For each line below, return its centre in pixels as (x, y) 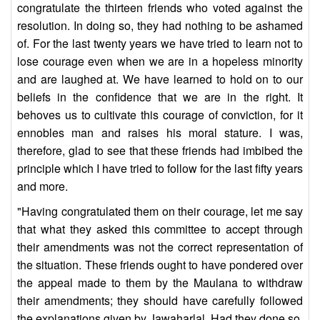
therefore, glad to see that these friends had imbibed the (160, 151)
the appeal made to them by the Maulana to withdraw (160, 283)
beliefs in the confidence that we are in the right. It (160, 97)
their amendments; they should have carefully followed (160, 301)
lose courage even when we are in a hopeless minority (160, 61)
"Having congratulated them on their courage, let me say (160, 211)
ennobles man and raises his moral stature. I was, (160, 133)
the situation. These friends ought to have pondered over (160, 265)
